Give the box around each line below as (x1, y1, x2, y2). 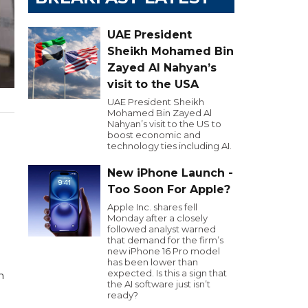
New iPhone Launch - (107, 166, 233, 179)
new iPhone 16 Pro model (107, 245, 220, 256)
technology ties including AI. (107, 140, 232, 151)
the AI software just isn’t (107, 278, 210, 289)
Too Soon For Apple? (107, 183, 230, 196)
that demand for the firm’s (107, 234, 223, 245)
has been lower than (107, 256, 198, 267)
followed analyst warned (107, 223, 216, 234)
